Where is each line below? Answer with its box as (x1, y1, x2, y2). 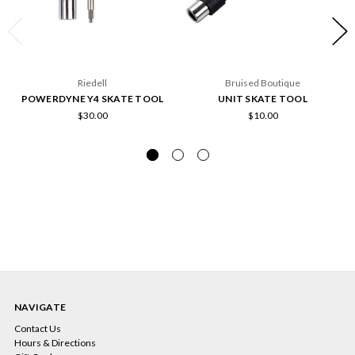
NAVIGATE (14, 300, 66, 313)
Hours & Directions (14, 336, 96, 349)
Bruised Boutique (225, 76, 300, 89)
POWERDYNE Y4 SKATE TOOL (21, 92, 164, 105)
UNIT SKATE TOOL (218, 92, 307, 105)
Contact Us (14, 322, 61, 334)
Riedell (78, 76, 107, 89)
